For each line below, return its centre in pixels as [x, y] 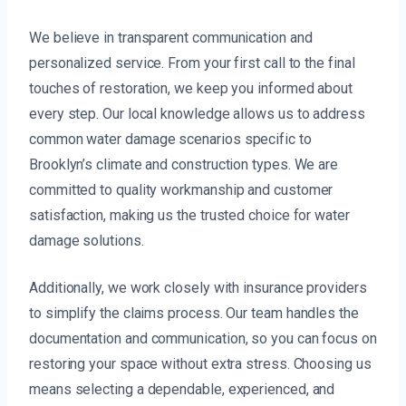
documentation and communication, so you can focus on [203, 339]
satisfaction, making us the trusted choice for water [189, 216]
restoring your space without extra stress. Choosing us [200, 364]
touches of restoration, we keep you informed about [191, 89]
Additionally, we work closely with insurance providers [198, 288]
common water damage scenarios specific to [170, 140]
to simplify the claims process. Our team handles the [194, 314]
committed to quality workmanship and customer [181, 190]
